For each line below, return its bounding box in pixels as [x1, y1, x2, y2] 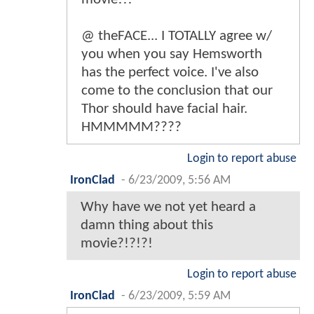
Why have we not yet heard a [81, 199, 256, 214]
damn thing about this [81, 217, 213, 233]
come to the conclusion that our [81, 83, 273, 98]
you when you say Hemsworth [81, 46, 262, 62]
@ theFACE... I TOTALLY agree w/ [81, 28, 272, 43]
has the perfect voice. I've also [81, 64, 259, 80]
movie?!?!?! [81, 235, 153, 251]
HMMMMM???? [81, 119, 182, 135]
